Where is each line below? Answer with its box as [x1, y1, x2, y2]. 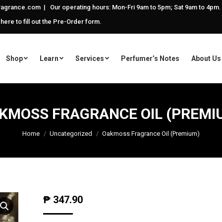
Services [75, 55, 104, 62]
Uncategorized [50, 130, 92, 137]
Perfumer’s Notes [120, 55, 179, 62]
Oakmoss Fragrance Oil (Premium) [102, 130, 200, 137]
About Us [191, 55, 221, 62]
